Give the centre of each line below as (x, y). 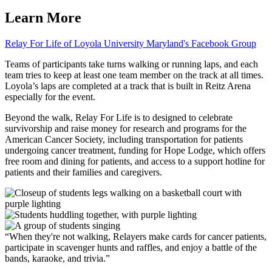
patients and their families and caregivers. (83, 172)
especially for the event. (50, 97)
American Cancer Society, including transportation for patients (124, 139)
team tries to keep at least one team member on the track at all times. (134, 75)
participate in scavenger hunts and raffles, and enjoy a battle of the (131, 247)
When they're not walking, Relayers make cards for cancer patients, (138, 236)
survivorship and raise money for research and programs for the (126, 128)
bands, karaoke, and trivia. (55, 258)
